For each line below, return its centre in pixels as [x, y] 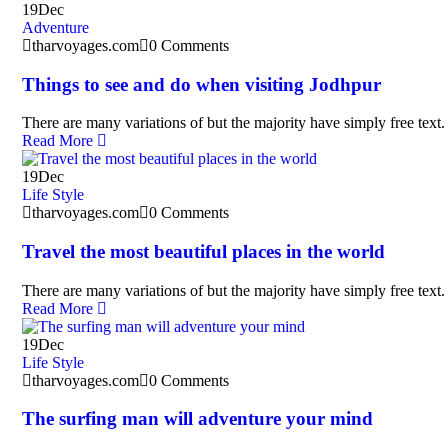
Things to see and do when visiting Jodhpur [201, 84]
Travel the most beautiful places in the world [203, 251]
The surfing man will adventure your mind [197, 419]
